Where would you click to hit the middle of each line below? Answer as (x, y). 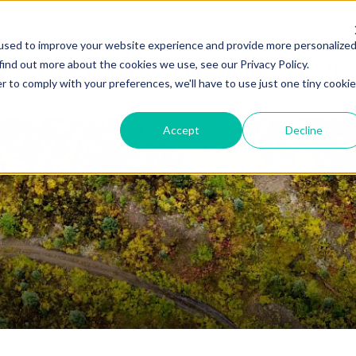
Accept (182, 130)
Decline (304, 130)
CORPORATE (211, 71)
